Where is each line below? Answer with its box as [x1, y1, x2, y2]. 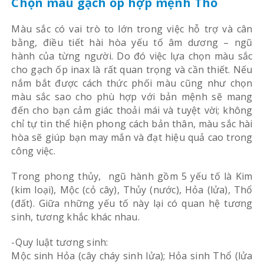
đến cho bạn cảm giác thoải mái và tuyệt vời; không [11, 103, 253, 117]
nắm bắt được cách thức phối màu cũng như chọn [11, 76, 253, 90]
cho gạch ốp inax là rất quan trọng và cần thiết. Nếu [11, 62, 253, 76]
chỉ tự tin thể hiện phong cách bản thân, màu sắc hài [11, 117, 253, 130]
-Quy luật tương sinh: [11, 235, 108, 249]
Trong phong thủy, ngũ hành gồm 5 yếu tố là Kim [11, 169, 253, 183]
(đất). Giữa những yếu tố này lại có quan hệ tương [11, 196, 253, 210]
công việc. [11, 144, 55, 157]
